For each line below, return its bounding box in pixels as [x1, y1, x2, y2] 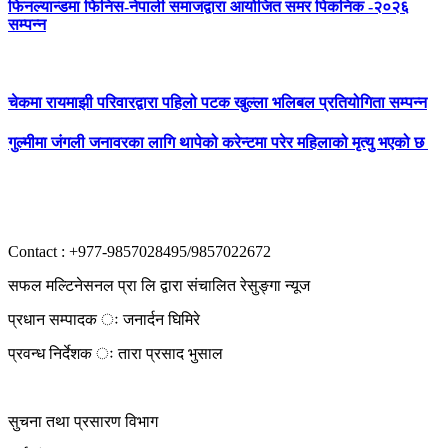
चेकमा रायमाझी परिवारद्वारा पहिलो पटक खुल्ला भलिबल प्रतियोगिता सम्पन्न [8, 94, 427, 112]
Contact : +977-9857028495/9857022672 [8, 242, 271, 260]
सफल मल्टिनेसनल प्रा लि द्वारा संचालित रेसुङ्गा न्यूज [8, 276, 310, 294]
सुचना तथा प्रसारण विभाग [8, 412, 158, 430]
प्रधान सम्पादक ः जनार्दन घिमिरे [8, 310, 200, 328]
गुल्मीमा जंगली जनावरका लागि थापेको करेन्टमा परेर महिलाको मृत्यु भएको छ [8, 133, 428, 151]
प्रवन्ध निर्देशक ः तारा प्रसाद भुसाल [8, 344, 223, 362]
